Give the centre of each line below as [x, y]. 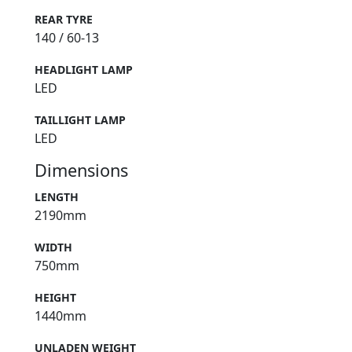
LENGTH [57, 197]
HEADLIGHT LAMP [84, 70]
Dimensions [81, 170]
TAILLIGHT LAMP [80, 120]
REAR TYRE [64, 20]
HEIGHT [55, 298]
